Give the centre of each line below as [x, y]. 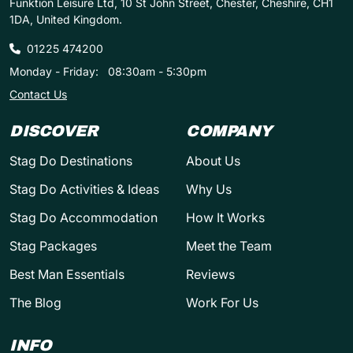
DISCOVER [54, 131]
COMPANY [229, 131]
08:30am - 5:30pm [156, 72]
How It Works [225, 218]
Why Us [209, 190]
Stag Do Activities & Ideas [84, 190]
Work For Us [222, 303]
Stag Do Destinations [71, 161]
